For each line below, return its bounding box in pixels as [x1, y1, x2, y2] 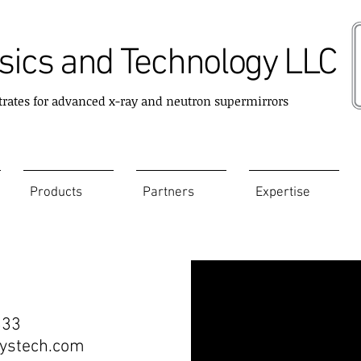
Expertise [255, 185, 310, 201]
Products [30, 185, 82, 201]
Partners [143, 185, 194, 201]
